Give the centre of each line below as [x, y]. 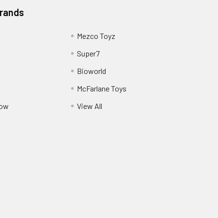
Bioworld [91, 71]
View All [89, 106]
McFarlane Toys [101, 89]
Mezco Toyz [96, 36]
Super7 [88, 54]
